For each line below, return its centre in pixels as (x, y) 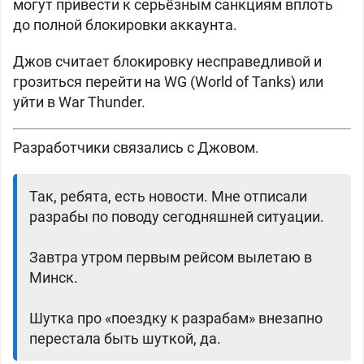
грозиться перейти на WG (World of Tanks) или (168, 82)
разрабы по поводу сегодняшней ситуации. (177, 217)
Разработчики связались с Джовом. (136, 147)
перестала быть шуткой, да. (125, 338)
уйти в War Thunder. (79, 102)
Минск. (54, 277)
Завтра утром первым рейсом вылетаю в (171, 257)
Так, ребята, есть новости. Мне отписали (168, 196)
